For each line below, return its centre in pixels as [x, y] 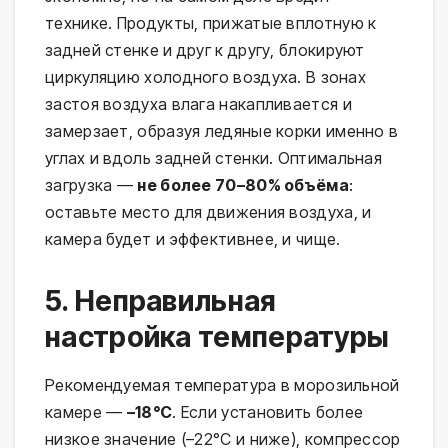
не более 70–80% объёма [243, 184]
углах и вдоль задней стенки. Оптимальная [213, 157]
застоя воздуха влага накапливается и [198, 103]
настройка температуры [217, 336]
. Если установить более [268, 412]
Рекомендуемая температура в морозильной [222, 385]
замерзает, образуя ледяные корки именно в [222, 130]
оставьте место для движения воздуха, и [208, 211]
